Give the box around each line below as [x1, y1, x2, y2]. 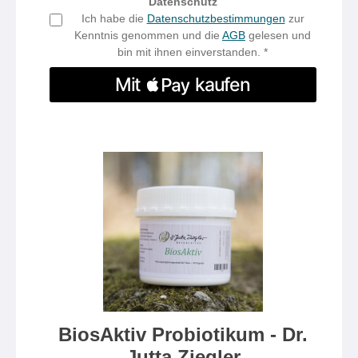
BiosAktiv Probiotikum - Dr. [58, 324, 308, 345]
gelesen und [245, 29, 311, 42]
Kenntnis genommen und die [74, 29, 222, 42]
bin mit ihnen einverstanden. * [117, 46, 268, 58]
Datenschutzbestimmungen [146, 12, 285, 25]
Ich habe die [81, 12, 147, 25]
